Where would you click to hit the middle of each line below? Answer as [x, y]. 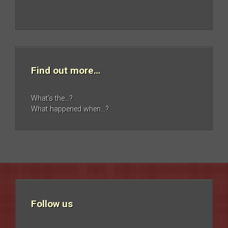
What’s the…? [52, 99]
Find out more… [66, 71]
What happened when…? [70, 109]
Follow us [52, 204]
